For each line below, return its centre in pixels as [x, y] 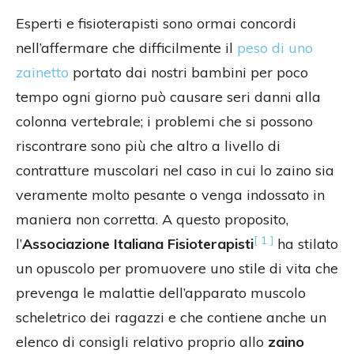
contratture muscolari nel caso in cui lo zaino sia [175, 171]
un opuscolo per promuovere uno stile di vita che [177, 269]
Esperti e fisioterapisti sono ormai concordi [156, 24]
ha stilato [306, 244]
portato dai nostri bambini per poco [188, 73]
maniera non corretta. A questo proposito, [152, 220]
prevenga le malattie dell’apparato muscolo [161, 293]
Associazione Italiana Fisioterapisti [138, 244]
